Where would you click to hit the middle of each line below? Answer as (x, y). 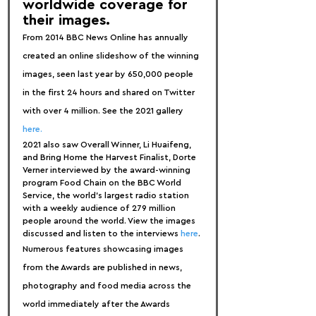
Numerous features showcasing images (104, 249)
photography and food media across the (108, 286)
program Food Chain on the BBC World (103, 183)
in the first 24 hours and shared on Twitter (110, 92)
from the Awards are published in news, (103, 267)
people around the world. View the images (110, 221)
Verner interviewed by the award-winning (108, 170)
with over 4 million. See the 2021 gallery (104, 111)
